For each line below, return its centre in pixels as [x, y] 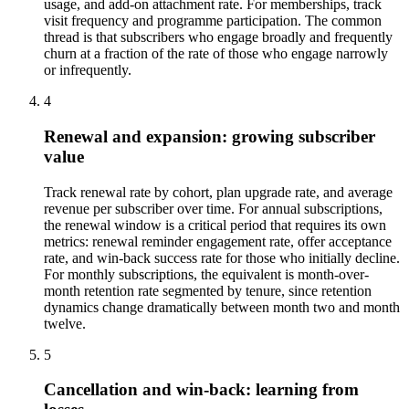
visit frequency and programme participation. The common [213, 21]
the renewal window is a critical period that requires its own [215, 225]
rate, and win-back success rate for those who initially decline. [222, 257]
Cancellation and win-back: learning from [201, 390]
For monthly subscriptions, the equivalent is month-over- [206, 274]
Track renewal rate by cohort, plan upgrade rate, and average [218, 192]
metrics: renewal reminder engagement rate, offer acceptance [218, 241]
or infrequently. [88, 70]
